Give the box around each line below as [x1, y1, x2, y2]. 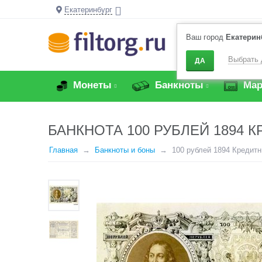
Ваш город [186, 33, 226, 42]
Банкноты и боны [95, 146, 155, 154]
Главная [49, 146, 78, 154]
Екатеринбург [64, 5, 112, 14]
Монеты [70, 80, 112, 91]
